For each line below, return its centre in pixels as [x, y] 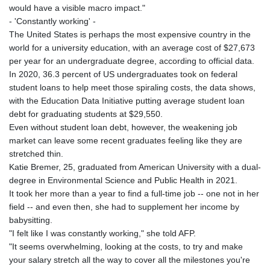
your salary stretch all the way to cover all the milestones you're [130, 259]
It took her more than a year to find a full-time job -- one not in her [134, 193]
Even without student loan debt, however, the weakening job [123, 127]
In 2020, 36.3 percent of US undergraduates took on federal [123, 74]
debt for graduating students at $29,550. [86, 114]
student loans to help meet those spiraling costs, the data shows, [132, 87]
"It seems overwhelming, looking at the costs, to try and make [126, 246]
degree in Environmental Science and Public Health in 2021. [123, 180]
